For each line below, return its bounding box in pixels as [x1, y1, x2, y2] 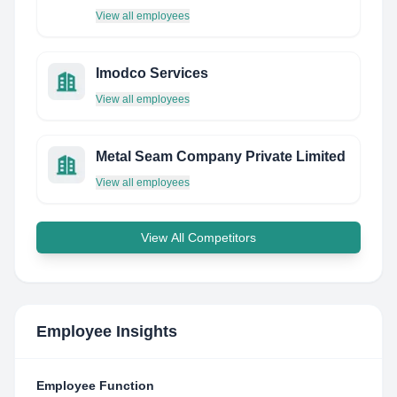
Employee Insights [36, 323, 177, 340]
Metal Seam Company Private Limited [96, 149, 346, 164]
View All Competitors [141, 230, 256, 245]
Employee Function [36, 378, 154, 393]
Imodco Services [96, 66, 208, 81]
